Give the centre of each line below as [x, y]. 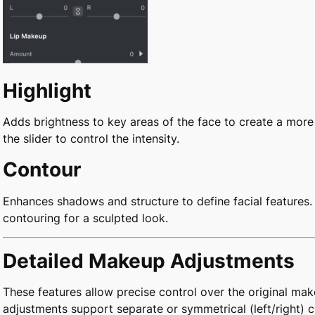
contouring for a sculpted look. [85, 218]
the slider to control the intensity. [91, 138]
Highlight [47, 90]
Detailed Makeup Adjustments [149, 261]
